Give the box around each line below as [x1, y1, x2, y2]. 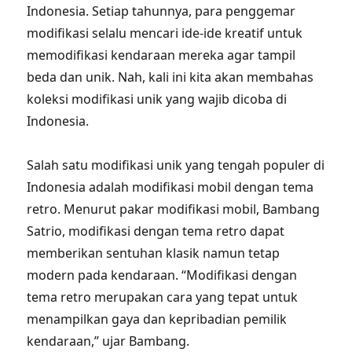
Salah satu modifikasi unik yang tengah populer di [27, 156, 325, 174]
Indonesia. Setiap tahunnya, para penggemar [27, 2, 296, 20]
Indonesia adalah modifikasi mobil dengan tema [27, 178, 314, 196]
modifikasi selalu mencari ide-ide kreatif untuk [27, 24, 303, 42]
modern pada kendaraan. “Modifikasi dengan [27, 266, 298, 284]
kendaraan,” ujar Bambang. [27, 332, 190, 350]
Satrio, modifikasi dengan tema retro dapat [27, 222, 285, 240]
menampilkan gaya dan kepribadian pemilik [27, 310, 288, 328]
